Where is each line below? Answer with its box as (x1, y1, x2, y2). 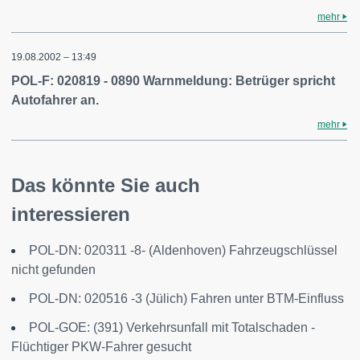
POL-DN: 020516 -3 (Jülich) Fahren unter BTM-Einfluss (29, 292, 344, 305)
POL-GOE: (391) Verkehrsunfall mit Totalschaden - (29, 321, 315, 334)
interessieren (11, 203, 130, 225)
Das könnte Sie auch (11, 174, 200, 196)
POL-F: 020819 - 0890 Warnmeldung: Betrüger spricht (11, 74, 335, 88)
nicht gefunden (11, 263, 96, 276)
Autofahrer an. (11, 93, 99, 107)
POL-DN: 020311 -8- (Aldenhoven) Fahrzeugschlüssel (29, 243, 337, 257)
